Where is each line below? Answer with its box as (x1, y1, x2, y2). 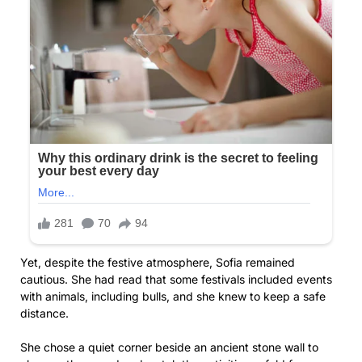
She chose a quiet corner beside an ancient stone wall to (20, 339, 318, 354)
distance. (20, 305, 69, 320)
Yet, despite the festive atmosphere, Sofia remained (20, 255, 295, 269)
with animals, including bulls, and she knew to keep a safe (20, 288, 326, 303)
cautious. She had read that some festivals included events (20, 271, 332, 286)
